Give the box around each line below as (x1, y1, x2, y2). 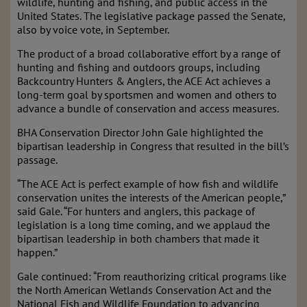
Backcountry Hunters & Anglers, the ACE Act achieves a (17, 74, 271, 88)
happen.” (17, 245, 58, 259)
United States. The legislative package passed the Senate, (17, 9, 285, 23)
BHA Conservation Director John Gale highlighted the (17, 125, 263, 139)
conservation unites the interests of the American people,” (17, 191, 285, 204)
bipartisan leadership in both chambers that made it (17, 232, 259, 245)
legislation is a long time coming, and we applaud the (17, 218, 270, 232)
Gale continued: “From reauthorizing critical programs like (17, 269, 286, 283)
